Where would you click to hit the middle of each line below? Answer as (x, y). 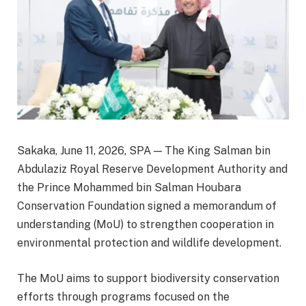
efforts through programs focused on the (123, 296)
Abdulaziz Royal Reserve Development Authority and (152, 169)
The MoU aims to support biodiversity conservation (148, 278)
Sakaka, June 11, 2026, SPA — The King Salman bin (144, 151)
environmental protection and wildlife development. (149, 243)
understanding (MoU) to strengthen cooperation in (145, 225)
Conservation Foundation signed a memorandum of (147, 206)
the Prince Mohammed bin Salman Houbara (129, 188)
